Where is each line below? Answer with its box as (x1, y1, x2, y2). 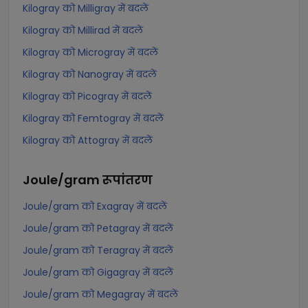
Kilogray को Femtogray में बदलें (23, 111, 164, 125)
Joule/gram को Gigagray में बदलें (23, 265, 173, 279)
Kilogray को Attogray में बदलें (23, 133, 153, 147)
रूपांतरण (102, 171, 153, 188)
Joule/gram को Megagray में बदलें (23, 287, 178, 301)
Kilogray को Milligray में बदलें (23, 1, 148, 15)
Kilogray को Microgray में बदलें (23, 45, 158, 59)
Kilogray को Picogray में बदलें (23, 89, 152, 103)
